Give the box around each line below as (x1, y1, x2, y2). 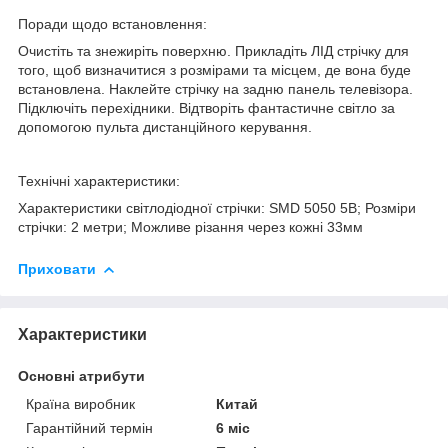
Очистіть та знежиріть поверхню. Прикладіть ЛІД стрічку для (18, 42, 409, 59)
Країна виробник (26, 395, 135, 412)
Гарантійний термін (26, 419, 153, 436)
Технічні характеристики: (18, 172, 180, 189)
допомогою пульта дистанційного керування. (18, 118, 312, 135)
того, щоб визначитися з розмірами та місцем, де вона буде (18, 61, 411, 78)
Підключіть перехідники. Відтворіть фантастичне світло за (18, 99, 395, 116)
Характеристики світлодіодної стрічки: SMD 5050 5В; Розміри (18, 199, 416, 216)
